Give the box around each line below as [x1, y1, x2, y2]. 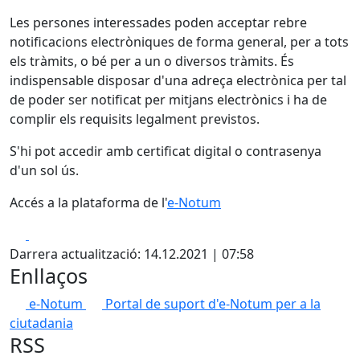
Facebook [28, 225, 87, 243]
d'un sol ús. [10, 162, 79, 179]
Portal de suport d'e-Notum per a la [105, 295, 321, 313]
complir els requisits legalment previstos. [10, 110, 260, 128]
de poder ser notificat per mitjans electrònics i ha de [10, 91, 327, 108]
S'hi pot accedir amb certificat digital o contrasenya [10, 142, 321, 160]
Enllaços [10, 262, 88, 289]
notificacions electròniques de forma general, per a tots [10, 33, 349, 51]
